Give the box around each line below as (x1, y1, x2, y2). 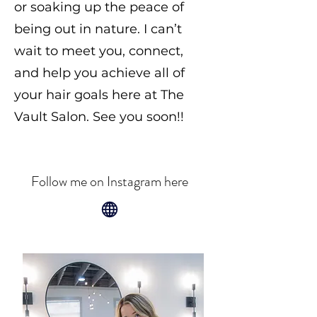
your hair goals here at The (14, 87, 184, 103)
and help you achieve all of (14, 65, 185, 81)
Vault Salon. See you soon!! (14, 109, 184, 125)
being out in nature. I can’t (14, 21, 182, 37)
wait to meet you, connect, (14, 43, 183, 59)
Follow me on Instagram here (31, 171, 188, 192)
